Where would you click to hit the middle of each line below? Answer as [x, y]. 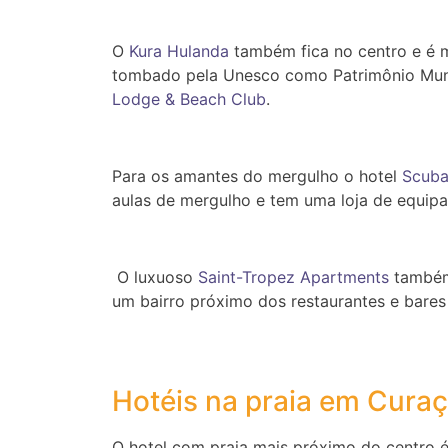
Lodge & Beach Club [189, 99]
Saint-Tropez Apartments [293, 277]
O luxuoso [155, 277]
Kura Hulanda [176, 51]
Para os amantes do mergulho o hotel [257, 176]
